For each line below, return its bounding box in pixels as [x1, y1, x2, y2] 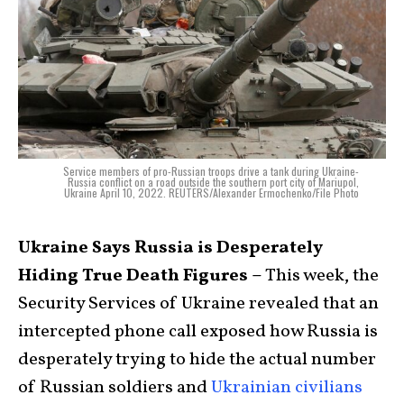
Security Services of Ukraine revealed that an [18, 291, 379, 317]
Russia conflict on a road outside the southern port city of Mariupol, [68, 174, 359, 190]
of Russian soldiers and [18, 375, 211, 401]
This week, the [265, 263, 379, 289]
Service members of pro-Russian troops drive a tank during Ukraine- [63, 163, 359, 179]
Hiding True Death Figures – [18, 263, 265, 289]
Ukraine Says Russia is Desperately [18, 235, 323, 262]
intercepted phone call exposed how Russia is [18, 319, 378, 345]
